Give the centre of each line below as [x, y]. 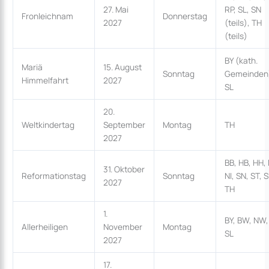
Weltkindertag [48, 125]
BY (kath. [241, 61]
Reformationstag [53, 176]
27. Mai [116, 10]
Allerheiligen [44, 227]
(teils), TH [243, 23]
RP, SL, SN [243, 10]
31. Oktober [124, 169]
